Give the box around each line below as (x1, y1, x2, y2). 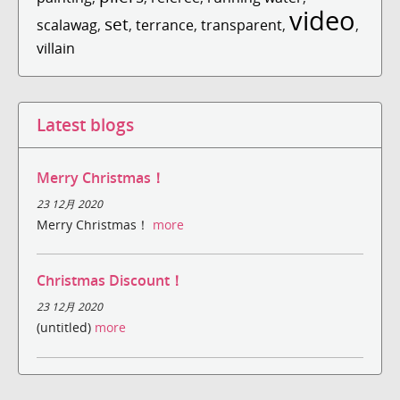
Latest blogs (37, 112, 134, 136)
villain (37, 37, 75, 58)
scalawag (37, 14, 97, 35)
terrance (136, 14, 194, 35)
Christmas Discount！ (37, 271, 184, 291)
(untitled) (37, 319, 95, 337)
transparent (201, 14, 282, 35)
